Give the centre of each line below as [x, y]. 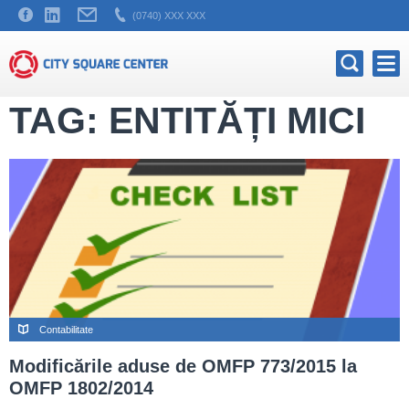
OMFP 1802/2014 [81, 388]
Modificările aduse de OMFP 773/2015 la [183, 366]
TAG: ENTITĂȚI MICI [187, 121]
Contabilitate [66, 330]
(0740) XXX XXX [169, 16]
